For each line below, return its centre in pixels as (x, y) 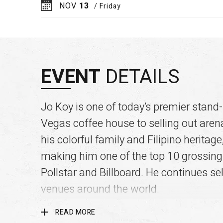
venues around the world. (100, 189)
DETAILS (140, 77)
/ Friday (108, 6)
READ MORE (75, 213)
